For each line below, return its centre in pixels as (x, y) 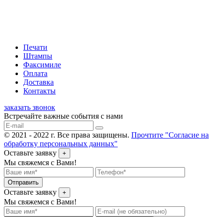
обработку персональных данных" (61, 144)
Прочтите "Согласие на (170, 135)
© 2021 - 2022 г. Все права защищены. (68, 135)
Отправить (23, 183)
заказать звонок (30, 108)
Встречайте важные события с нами (63, 116)
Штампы (38, 56)
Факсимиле (42, 65)
